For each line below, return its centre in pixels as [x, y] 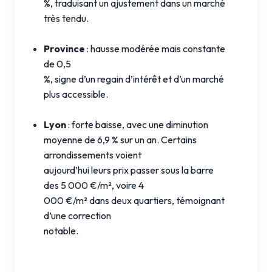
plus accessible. [76, 94]
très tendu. [66, 18]
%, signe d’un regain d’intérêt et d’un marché [134, 79]
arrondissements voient [93, 155]
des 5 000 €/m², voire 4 [94, 185]
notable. [61, 230]
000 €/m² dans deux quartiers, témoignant [134, 200]
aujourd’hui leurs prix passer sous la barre [129, 170]
